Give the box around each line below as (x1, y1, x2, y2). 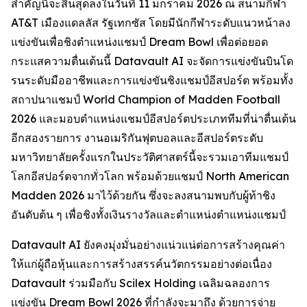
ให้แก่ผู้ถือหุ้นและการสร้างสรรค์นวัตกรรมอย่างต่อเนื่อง (11, 257, 272, 271)
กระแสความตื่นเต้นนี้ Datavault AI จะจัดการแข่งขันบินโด (11, 54, 293, 68)
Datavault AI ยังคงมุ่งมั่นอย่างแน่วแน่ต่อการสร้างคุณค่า (11, 238, 285, 251)
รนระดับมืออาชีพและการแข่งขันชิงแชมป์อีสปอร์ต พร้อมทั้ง (11, 73, 293, 87)
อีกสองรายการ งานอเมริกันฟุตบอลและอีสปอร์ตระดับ (11, 131, 263, 145)
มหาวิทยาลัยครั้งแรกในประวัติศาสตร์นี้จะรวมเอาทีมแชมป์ (11, 150, 288, 164)
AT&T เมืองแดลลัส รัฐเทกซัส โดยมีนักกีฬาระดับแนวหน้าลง (11, 16, 291, 29)
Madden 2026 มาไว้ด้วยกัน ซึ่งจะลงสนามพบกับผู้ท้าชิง (11, 188, 275, 202)
